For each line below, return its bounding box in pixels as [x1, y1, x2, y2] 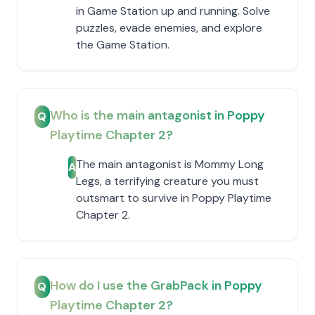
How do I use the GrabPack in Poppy [49, 277, 262, 294]
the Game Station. [76, 37, 169, 52]
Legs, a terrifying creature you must [76, 174, 259, 188]
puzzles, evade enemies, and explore [76, 20, 262, 35]
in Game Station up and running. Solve [76, 4, 270, 18]
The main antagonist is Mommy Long [76, 157, 264, 172]
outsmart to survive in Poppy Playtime [76, 191, 271, 205]
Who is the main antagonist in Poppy [49, 107, 265, 124]
